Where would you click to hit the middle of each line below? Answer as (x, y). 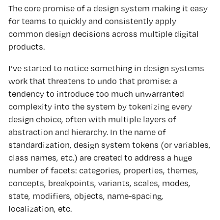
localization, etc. (40, 208)
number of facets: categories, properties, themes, (103, 170)
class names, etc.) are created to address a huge (100, 157)
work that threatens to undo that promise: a (93, 81)
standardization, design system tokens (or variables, (109, 144)
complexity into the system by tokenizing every (100, 106)
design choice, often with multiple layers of (92, 119)
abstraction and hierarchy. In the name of (87, 132)
